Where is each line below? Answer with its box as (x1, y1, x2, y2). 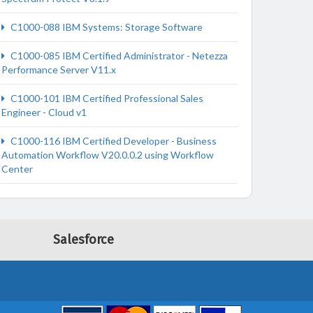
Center (1, 163, 33, 175)
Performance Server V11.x (1, 64, 116, 75)
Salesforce (53, 232, 114, 247)
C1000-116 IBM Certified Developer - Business (8, 135, 217, 147)
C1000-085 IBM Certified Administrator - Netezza (8, 50, 228, 61)
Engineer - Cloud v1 (1, 106, 87, 118)
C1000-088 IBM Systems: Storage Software (8, 21, 203, 33)
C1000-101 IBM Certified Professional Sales (8, 92, 203, 104)
